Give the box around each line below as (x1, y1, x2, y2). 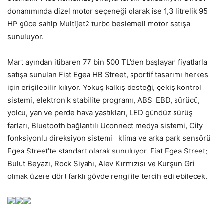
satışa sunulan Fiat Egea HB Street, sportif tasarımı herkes (7, 69, 208, 79)
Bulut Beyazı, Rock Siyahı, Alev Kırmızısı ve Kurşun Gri (7, 158, 195, 168)
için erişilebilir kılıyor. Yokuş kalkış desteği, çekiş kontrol (7, 82, 201, 92)
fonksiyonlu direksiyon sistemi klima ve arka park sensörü (7, 133, 211, 143)
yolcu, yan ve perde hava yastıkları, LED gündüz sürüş (7, 108, 193, 117)
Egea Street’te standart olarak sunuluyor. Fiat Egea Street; (7, 146, 207, 155)
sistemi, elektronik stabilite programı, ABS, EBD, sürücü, (7, 95, 200, 105)
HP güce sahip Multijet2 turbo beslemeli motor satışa (7, 19, 190, 28)
